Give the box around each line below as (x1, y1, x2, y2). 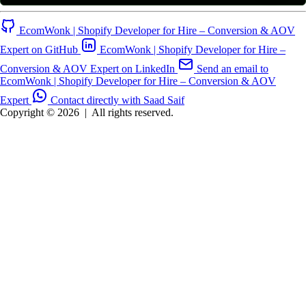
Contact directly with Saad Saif (51, 94, 184, 107)
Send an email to (197, 63, 268, 75)
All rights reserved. (92, 107, 173, 119)
